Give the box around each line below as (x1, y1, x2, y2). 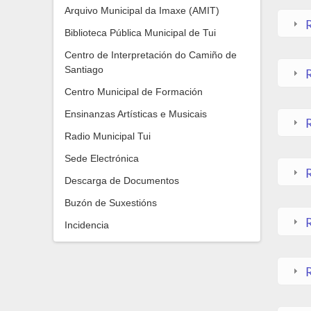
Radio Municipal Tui (65, 131, 151, 142)
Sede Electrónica (65, 153, 139, 164)
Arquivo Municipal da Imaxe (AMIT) (65, 5, 219, 16)
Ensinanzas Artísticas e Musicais (65, 108, 207, 119)
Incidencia (65, 219, 109, 230)
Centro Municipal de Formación (65, 86, 203, 97)
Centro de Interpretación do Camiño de (65, 49, 237, 60)
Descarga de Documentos (65, 175, 179, 186)
